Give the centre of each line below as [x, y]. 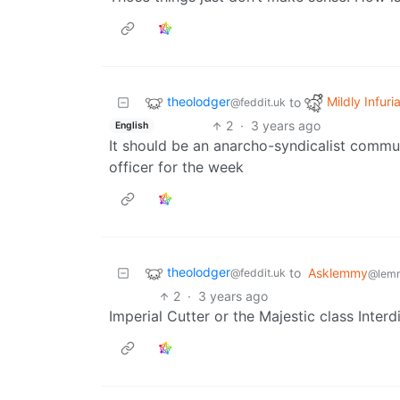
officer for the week [176, 167]
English [131, 125]
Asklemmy [338, 273]
